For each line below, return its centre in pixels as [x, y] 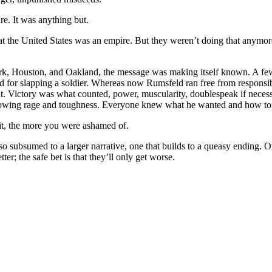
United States [47, 41]
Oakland [82, 72]
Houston [28, 72]
